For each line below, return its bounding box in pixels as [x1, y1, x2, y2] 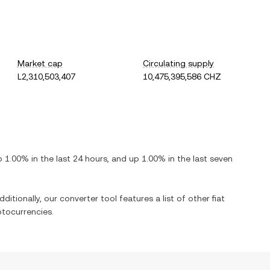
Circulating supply [143, 58, 215, 68]
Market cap [17, 58, 63, 68]
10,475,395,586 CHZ [143, 72, 222, 81]
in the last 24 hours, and [29, 154, 129, 163]
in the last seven [166, 154, 233, 163]
